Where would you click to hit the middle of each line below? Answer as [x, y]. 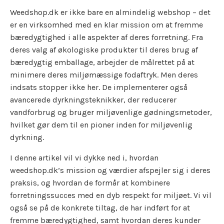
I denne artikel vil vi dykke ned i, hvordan [84, 157]
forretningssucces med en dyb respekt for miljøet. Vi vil [111, 195]
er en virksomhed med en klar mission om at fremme [106, 24]
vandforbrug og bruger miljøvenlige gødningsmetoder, [111, 112]
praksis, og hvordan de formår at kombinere [90, 182]
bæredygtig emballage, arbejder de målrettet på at [102, 62]
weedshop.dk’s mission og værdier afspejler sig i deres [110, 170]
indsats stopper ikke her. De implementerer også [99, 87]
